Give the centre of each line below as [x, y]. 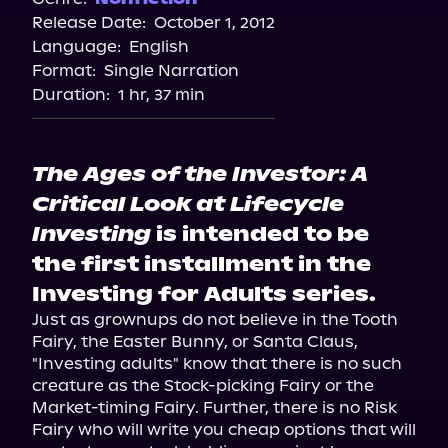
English [159, 46]
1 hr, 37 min [161, 94]
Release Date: [89, 22]
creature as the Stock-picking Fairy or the [203, 385]
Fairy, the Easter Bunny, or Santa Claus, [195, 341]
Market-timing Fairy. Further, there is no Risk [214, 407]
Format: [64, 70]
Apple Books [224, 24]
